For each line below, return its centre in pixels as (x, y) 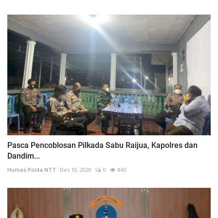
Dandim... (24, 156)
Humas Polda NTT (32, 170)
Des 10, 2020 (76, 170)
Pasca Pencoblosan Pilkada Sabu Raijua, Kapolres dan (102, 145)
